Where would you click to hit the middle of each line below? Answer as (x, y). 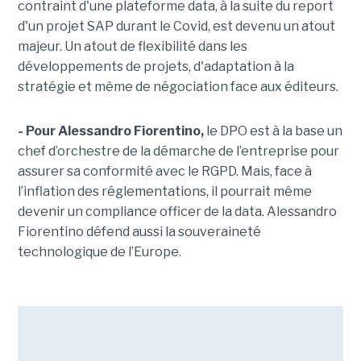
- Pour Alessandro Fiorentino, (110, 131)
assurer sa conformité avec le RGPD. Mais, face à (164, 172)
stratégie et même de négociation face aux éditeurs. (178, 87)
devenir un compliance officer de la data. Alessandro (177, 212)
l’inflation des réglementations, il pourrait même (164, 192)
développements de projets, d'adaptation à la (156, 67)
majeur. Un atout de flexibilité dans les (132, 47)
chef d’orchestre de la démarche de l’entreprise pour (178, 151)
